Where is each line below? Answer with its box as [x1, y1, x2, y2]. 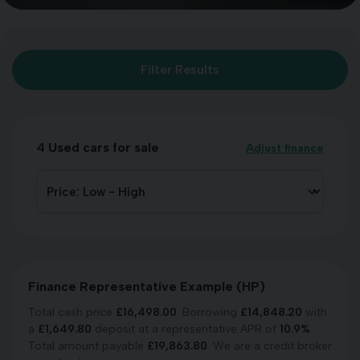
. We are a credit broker [207, 339, 332, 353]
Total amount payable [28, 339, 147, 353]
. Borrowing [177, 305, 240, 319]
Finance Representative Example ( [28, 279, 242, 294]
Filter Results [141, 62, 219, 77]
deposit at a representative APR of [92, 322, 280, 336]
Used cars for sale [45, 140, 159, 155]
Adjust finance [246, 141, 324, 155]
